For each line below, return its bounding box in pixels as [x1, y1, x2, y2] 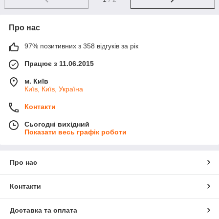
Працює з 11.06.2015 [24, 60, 94, 68]
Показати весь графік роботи [24, 128, 127, 136]
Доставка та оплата [10, 206, 77, 215]
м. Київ [24, 77, 48, 86]
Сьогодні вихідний [24, 120, 89, 129]
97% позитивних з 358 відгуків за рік [24, 42, 138, 50]
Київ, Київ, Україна [24, 85, 83, 93]
